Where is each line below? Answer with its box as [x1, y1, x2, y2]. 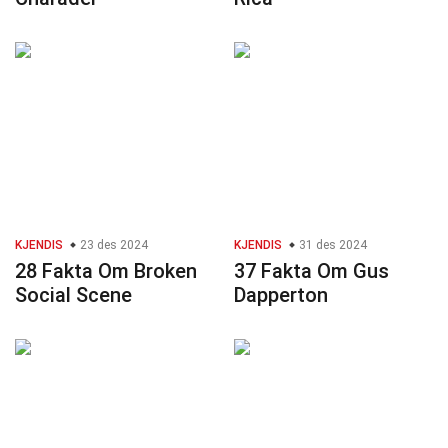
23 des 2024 [77, 238, 148, 253]
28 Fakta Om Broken [15, 259, 197, 284]
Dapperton [234, 283, 328, 308]
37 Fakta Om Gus [234, 259, 389, 284]
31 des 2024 [296, 238, 367, 253]
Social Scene [15, 283, 132, 308]
